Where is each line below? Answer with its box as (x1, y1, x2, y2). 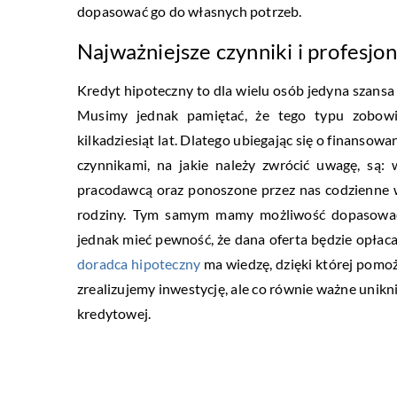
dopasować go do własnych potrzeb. (77, 3, 302, 20)
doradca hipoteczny (77, 255, 201, 273)
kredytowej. (77, 305, 152, 323)
